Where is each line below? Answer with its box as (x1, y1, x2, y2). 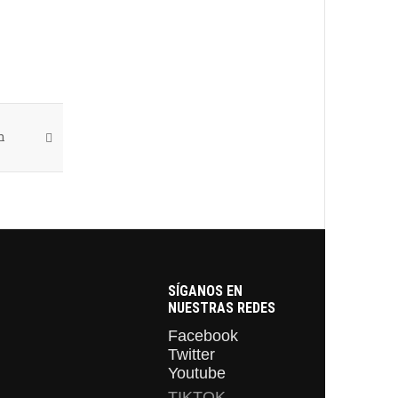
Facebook (168, 327, 239, 345)
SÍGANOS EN (168, 283, 243, 299)
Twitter (168, 346, 216, 363)
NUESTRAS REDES (168, 299, 276, 316)
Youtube (168, 364, 227, 382)
